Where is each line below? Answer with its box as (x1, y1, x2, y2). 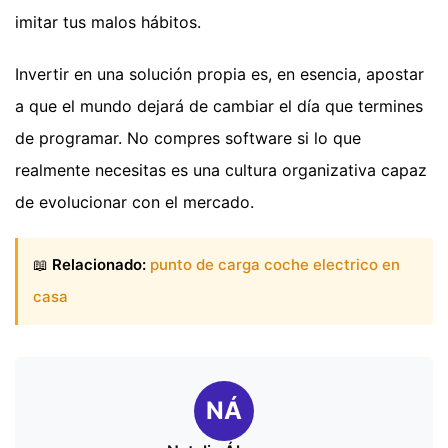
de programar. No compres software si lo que (15, 128, 361, 149)
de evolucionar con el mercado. (15, 192, 254, 213)
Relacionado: (52, 255, 146, 275)
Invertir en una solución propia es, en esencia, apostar (15, 64, 424, 85)
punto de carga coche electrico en (150, 255, 400, 275)
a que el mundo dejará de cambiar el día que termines (15, 96, 423, 117)
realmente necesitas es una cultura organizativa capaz (15, 160, 427, 181)
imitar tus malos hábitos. (15, 12, 201, 33)
